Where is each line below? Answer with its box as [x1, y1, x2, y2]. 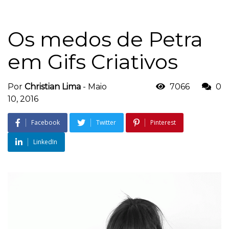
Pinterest [150, 118, 176, 127]
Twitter [96, 118, 116, 127]
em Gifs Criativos [8, 49, 178, 74]
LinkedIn [33, 137, 57, 146]
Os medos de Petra [8, 26, 203, 52]
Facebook [31, 118, 60, 127]
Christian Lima [25, 81, 81, 91]
